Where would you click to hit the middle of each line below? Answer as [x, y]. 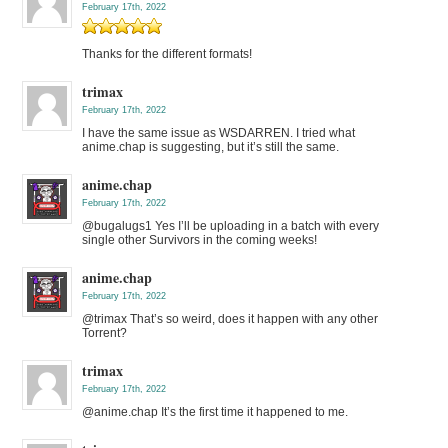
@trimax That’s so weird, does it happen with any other [230, 318]
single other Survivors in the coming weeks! [200, 239]
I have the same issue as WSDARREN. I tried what [219, 132]
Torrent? [105, 332]
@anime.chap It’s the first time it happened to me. [215, 411]
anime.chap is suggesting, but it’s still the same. [211, 146]
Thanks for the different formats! [167, 53]
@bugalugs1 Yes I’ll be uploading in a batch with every [231, 225]
